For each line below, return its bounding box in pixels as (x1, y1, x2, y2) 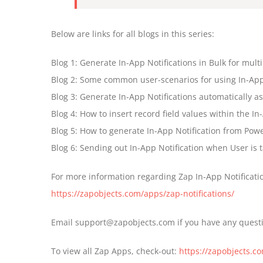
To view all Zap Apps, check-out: (51, 245, 179, 257)
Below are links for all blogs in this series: (51, 28, 214, 39)
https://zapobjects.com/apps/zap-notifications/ (51, 188, 234, 199)
